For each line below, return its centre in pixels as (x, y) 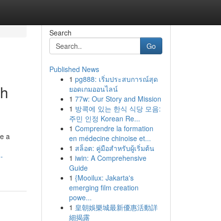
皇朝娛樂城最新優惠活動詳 (116, 207)
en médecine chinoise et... (110, 138)
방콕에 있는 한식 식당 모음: (118, 109)
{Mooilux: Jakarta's (104, 178)
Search (60, 33)
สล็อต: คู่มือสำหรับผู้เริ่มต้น (114, 148)
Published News (74, 69)
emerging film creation (104, 187)
